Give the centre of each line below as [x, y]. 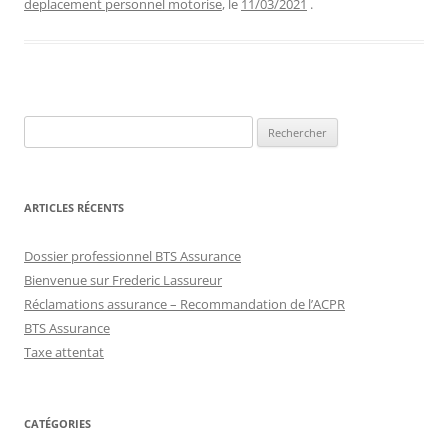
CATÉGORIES [57, 423]
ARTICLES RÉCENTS [74, 207]
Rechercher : [59, 126]
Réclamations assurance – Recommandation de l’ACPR [184, 303]
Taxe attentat [64, 351]
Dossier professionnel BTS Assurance [132, 255]
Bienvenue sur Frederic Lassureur [123, 279]
